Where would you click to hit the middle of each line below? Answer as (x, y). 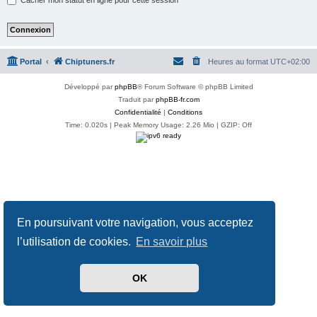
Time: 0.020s (86, 125)
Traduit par (137, 100)
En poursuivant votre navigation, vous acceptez (136, 222)
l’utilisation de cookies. (76, 242)
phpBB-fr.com (177, 100)
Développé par (89, 87)
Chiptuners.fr (90, 62)
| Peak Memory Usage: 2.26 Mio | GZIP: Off (180, 125)
